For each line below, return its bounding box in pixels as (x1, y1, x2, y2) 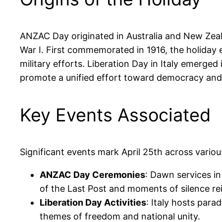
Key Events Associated (20, 104, 211, 126)
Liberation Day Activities (40, 197, 146, 208)
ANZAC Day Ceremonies (40, 169, 145, 180)
